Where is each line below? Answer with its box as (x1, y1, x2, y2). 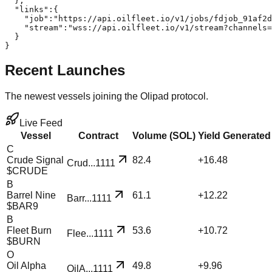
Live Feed (19, 118, 63, 129)
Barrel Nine (7, 190, 56, 201)
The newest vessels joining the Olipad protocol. (5, 91, 208, 102)
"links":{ (5, 4, 58, 14)
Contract (78, 131, 118, 141)
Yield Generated (198, 131, 271, 141)
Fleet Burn (7, 225, 52, 236)
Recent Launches (5, 62, 125, 79)
